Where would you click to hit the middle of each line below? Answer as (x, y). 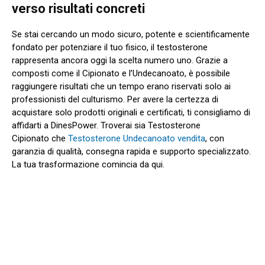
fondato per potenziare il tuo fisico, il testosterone (110, 47)
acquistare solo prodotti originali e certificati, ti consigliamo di (131, 112)
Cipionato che (40, 138)
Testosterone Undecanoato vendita (137, 138)
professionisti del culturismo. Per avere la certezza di (115, 99)
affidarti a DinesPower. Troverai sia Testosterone (106, 125)
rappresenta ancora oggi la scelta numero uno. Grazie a (120, 60)
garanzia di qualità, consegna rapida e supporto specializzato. (131, 151)
